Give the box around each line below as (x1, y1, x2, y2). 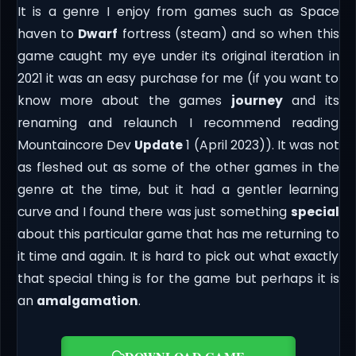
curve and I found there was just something (17, 203, 291, 220)
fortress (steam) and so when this (118, 25, 339, 42)
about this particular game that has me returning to (17, 225, 339, 242)
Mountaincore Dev (17, 136, 134, 153)
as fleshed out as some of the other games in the (17, 158, 339, 176)
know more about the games (17, 91, 231, 109)
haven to (17, 25, 79, 42)
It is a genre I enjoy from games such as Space (17, 2, 339, 20)
